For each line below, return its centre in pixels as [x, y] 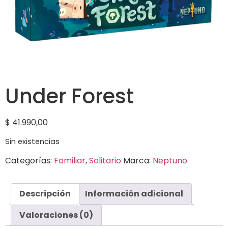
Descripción [45, 193]
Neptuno [170, 160]
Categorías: [30, 160]
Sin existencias [32, 142]
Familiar [70, 160]
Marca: [138, 160]
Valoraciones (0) [56, 215]
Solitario [105, 160]
